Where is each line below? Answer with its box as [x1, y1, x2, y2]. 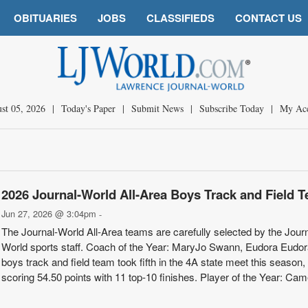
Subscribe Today [199, 102, 264, 115]
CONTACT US [235, 10, 302, 25]
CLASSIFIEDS [146, 10, 214, 25]
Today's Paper [60, 102, 115, 115]
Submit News [131, 102, 184, 115]
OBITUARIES [14, 10, 77, 25]
